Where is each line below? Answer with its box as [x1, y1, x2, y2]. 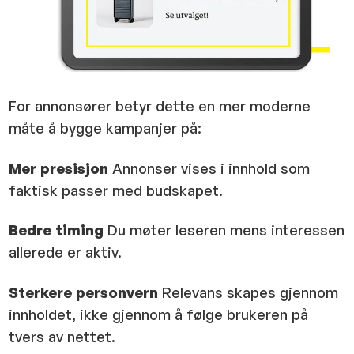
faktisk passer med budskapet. [9, 181, 224, 199]
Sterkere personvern [9, 283, 159, 301]
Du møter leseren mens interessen [104, 221, 345, 239]
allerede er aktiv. [9, 243, 122, 262]
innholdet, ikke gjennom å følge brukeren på [9, 305, 309, 323]
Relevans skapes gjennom [158, 283, 339, 301]
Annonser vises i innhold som [108, 159, 311, 177]
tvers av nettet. [9, 327, 116, 345]
